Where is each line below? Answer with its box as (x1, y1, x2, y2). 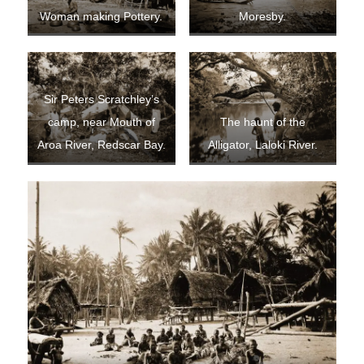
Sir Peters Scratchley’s (43, 93, 159, 106)
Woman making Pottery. (40, 10, 163, 23)
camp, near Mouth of (47, 116, 155, 129)
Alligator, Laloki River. (207, 139, 318, 152)
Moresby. (239, 10, 287, 23)
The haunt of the (219, 116, 305, 129)
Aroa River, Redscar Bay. (37, 139, 166, 152)
